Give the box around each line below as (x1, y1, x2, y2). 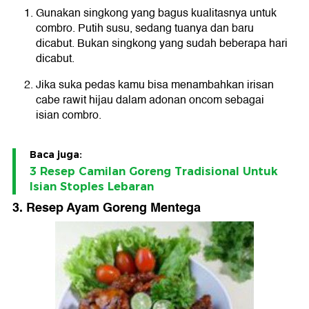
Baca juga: (30, 148, 82, 161)
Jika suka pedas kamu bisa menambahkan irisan (36, 75, 274, 94)
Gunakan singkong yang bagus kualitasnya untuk (36, 3, 277, 22)
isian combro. (36, 106, 101, 124)
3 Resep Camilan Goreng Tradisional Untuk (30, 164, 278, 178)
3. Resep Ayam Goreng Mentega (12, 197, 201, 218)
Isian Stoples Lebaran (30, 179, 154, 193)
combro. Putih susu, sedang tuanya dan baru (36, 19, 254, 37)
